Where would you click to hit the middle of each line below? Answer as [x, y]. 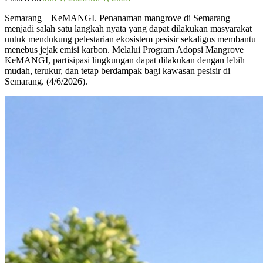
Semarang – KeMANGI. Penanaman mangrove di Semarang [117, 18]
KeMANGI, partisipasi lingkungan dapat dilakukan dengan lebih [125, 60]
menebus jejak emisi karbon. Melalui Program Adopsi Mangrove [124, 49]
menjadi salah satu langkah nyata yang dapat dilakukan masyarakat [128, 28]
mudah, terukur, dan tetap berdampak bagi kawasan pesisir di [117, 70]
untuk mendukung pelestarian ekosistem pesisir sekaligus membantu [130, 39]
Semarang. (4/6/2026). [46, 81]
